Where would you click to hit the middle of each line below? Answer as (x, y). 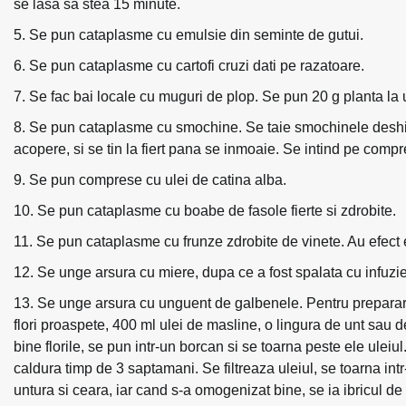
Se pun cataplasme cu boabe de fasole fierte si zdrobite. (217, 210)
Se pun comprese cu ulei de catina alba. (158, 179)
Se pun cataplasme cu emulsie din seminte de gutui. (196, 34)
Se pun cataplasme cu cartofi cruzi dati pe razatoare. (197, 65)
